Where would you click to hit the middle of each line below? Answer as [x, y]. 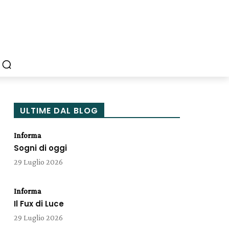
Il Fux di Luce [39, 204]
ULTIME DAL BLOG [59, 111]
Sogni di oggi [40, 148]
